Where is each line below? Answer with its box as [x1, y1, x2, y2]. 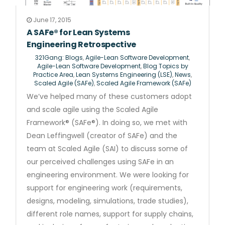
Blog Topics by [143, 62, 188, 70]
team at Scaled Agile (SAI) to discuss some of [27, 144, 188, 154]
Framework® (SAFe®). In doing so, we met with [27, 118, 187, 128]
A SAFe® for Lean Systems [27, 27, 130, 38]
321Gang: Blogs [35, 53, 83, 62]
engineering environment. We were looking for [27, 170, 189, 180]
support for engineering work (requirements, [27, 183, 182, 193]
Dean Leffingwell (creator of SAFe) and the [27, 131, 177, 141]
